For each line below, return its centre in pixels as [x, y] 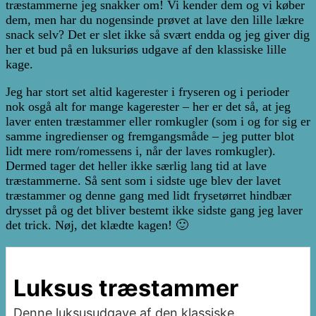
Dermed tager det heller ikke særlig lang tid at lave [136, 165]
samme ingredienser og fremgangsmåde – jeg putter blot [150, 136]
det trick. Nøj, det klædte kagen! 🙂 [97, 225]
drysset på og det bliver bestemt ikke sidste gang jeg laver [154, 210]
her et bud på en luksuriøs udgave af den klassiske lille [146, 49]
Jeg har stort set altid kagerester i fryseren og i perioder [147, 91]
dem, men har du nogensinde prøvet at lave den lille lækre [155, 19]
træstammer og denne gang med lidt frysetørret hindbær [148, 195]
